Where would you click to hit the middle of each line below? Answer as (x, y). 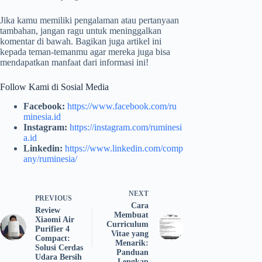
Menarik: (132, 243)
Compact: (53, 238)
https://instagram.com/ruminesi (126, 127)
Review (48, 210)
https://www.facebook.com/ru (122, 106)
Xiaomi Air (55, 219)
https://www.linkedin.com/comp (124, 148)
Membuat (131, 215)
